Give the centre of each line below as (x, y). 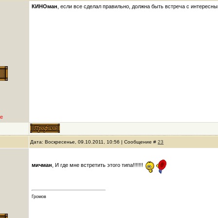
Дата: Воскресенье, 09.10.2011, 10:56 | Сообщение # (94, 142)
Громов (39, 197)
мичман (42, 165)
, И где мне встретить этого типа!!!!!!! (99, 165)
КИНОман (45, 6)
